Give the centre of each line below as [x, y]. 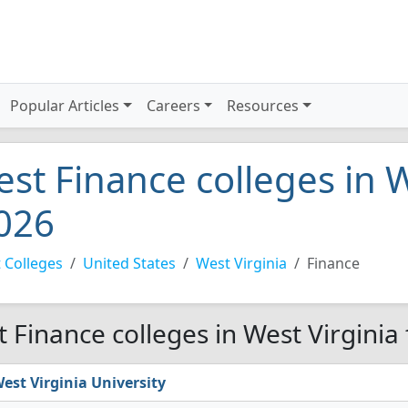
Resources [263, 106]
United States [129, 263]
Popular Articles [65, 106]
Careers [173, 106]
